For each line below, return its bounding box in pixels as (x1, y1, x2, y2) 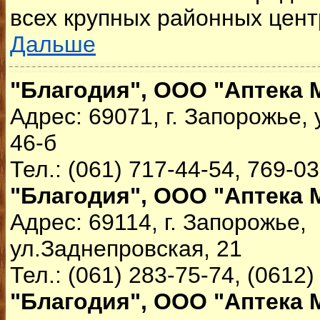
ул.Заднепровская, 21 (10, 236, 242, 261)
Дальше (10, 31, 96, 57)
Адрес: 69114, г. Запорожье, (10, 209, 306, 235)
